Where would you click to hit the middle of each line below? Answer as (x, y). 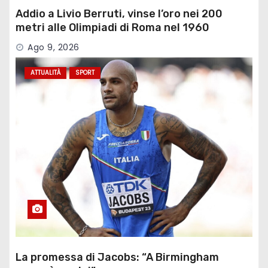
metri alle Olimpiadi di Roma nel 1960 (112, 27)
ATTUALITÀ (45, 72)
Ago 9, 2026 (54, 47)
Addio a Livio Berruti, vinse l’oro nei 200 (119, 13)
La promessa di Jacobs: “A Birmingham (117, 257)
